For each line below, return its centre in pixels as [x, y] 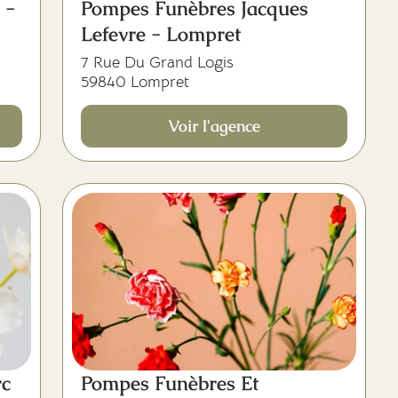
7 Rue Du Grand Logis [157, 62]
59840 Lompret [135, 82]
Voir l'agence [214, 126]
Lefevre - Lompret [161, 34]
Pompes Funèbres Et [170, 383]
